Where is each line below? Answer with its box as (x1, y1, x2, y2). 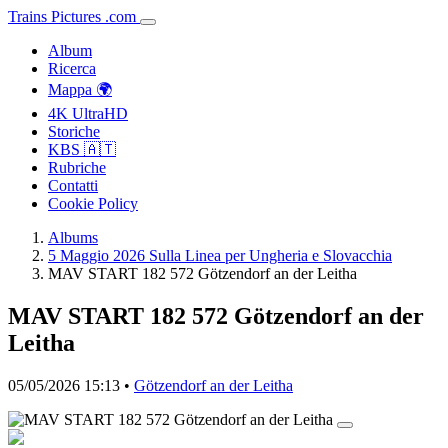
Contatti (48, 177, 98, 194)
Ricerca (48, 60, 96, 77)
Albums (48, 229, 98, 246)
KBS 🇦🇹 (48, 141, 116, 158)
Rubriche (48, 159, 106, 176)
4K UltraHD (48, 105, 128, 122)
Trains (8, 8, 47, 25)
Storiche (48, 123, 100, 140)
